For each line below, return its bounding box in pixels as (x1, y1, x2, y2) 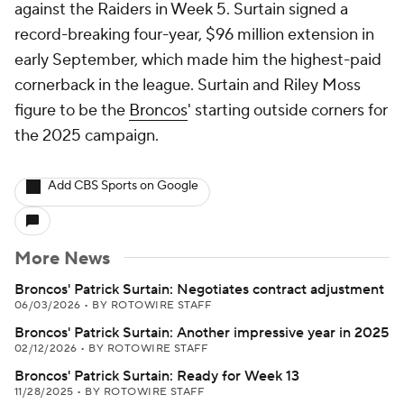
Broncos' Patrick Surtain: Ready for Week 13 (14, 367, 299, 385)
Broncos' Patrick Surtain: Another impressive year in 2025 (14, 324, 389, 342)
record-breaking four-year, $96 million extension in (14, 24, 374, 45)
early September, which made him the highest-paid (14, 50, 381, 70)
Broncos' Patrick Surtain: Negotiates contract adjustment (14, 280, 384, 298)
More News (14, 247, 110, 271)
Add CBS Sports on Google (48, 178, 198, 194)
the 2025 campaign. (14, 125, 159, 146)
